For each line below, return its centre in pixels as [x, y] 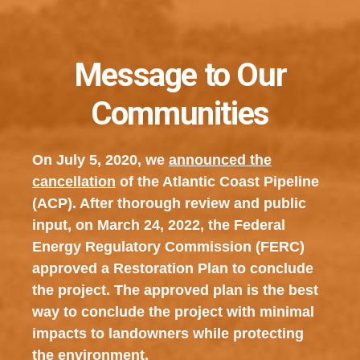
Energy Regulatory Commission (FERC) [168, 247]
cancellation [74, 182]
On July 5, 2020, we [100, 160]
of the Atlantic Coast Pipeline [217, 182]
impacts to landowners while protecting [168, 333]
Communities [180, 114]
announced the [220, 160]
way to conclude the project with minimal [173, 312]
